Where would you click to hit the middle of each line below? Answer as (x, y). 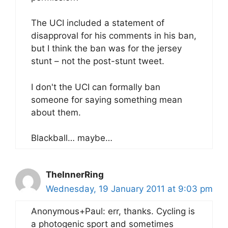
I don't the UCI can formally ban (96, 87)
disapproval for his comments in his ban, (114, 36)
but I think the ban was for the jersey (106, 49)
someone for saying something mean (107, 99)
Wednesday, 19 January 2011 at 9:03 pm (129, 189)
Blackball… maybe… (72, 138)
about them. (56, 112)
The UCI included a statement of (98, 23)
